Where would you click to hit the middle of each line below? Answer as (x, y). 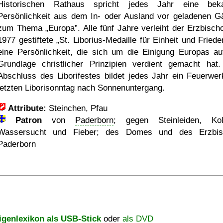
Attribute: (27, 108)
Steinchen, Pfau (77, 108)
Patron (29, 120)
